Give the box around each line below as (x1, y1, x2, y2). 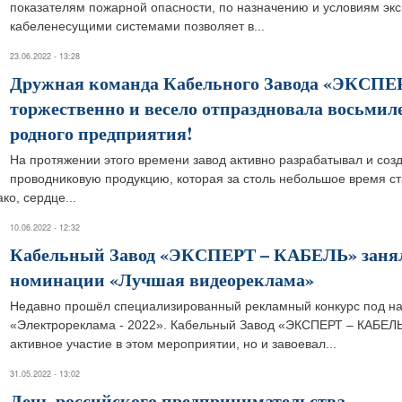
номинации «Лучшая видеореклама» (10, 267, 314, 293)
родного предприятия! (10, 120, 193, 146)
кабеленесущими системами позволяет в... (10, 19, 265, 33)
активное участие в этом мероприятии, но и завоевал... (10, 336, 336, 351)
